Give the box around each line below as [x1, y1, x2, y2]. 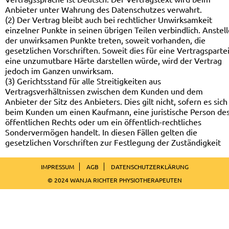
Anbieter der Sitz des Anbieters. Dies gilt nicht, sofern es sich [5, 96, 227, 106]
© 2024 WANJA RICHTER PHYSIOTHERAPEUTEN [47, 176, 182, 184]
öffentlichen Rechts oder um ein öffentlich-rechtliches [5, 117, 201, 127]
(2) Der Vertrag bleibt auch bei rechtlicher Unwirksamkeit [5, 14, 212, 25]
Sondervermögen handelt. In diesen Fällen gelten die [5, 127, 197, 137]
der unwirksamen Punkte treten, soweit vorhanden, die [5, 35, 205, 45]
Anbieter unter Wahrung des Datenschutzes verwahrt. [5, 4, 202, 14]
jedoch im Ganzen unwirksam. [5, 65, 113, 76]
